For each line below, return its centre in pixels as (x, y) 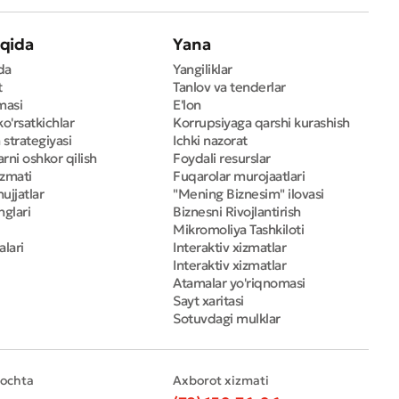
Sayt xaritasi (208, 301)
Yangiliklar (203, 69)
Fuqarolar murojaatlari (239, 176)
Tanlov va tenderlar (229, 87)
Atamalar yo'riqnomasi (239, 283)
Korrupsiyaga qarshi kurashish (261, 123)
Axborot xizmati (221, 381)
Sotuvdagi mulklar (227, 319)
